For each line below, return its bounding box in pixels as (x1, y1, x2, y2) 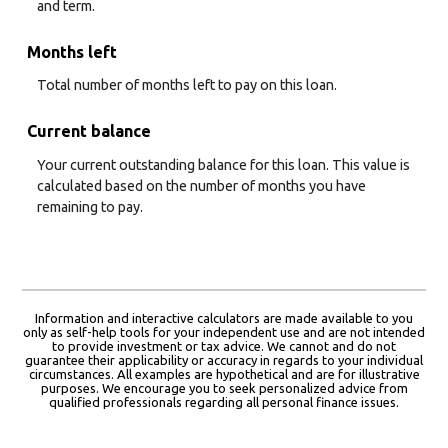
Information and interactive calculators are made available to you (35, 311, 413, 326)
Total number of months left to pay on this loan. (37, 77, 337, 94)
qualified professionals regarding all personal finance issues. (49, 395, 399, 410)
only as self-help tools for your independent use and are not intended (23, 325, 425, 340)
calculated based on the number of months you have (37, 177, 366, 194)
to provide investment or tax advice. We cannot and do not (52, 339, 396, 354)
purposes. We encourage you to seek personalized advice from (40, 381, 408, 396)
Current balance (27, 122, 151, 141)
